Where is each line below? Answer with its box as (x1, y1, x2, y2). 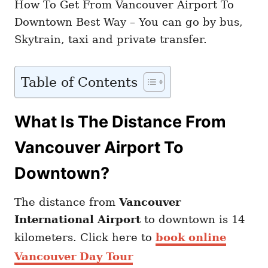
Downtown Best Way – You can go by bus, (14, 15, 243, 28)
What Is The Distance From (14, 111, 226, 132)
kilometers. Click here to (14, 230, 156, 243)
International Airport (14, 212, 141, 226)
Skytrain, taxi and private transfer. (14, 32, 207, 45)
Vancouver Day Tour (14, 249, 133, 263)
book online (156, 230, 226, 243)
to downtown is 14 (141, 212, 245, 226)
